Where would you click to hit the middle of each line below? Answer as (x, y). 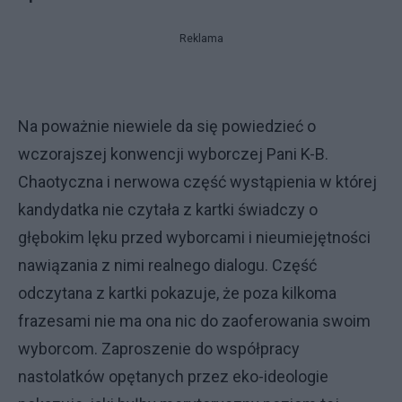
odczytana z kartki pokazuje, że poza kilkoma (177, 293)
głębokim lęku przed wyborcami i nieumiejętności (194, 237)
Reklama (201, 38)
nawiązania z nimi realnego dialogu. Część (167, 265)
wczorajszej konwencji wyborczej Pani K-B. (173, 153)
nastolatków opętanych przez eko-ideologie (173, 376)
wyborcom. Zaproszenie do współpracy (159, 348)
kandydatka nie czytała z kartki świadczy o (168, 209)
